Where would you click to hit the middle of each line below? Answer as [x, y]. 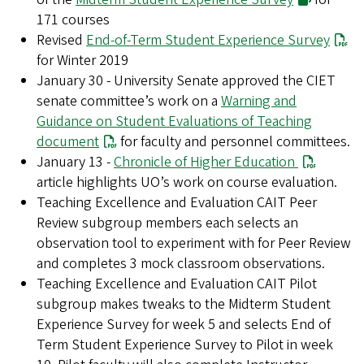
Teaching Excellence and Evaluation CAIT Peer [177, 203]
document [68, 142]
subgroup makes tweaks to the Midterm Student [184, 305]
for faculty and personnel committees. [234, 142]
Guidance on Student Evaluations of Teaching [174, 122]
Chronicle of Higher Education [206, 162]
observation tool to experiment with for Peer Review [194, 244]
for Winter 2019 [82, 61]
